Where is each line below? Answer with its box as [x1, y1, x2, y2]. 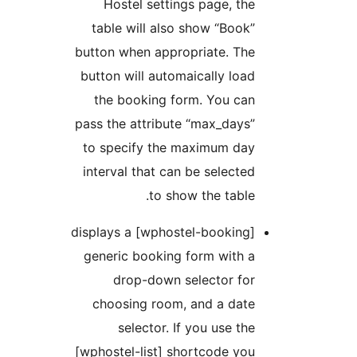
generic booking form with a [180, 248, 351, 265]
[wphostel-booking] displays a [167, 224, 228, 241]
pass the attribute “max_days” [171, 116, 351, 132]
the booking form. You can [190, 92, 351, 108]
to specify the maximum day [179, 139, 351, 156]
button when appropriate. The [171, 44, 351, 61]
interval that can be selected [179, 163, 351, 180]
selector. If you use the [214, 320, 351, 336]
